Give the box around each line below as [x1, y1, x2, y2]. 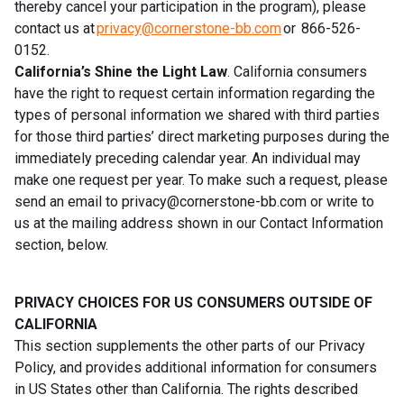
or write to [307, 192, 374, 210]
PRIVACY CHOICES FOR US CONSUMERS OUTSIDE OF [14, 293, 372, 311]
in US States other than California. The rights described [14, 380, 358, 398]
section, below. [14, 235, 108, 253]
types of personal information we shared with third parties [14, 106, 380, 124]
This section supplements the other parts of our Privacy [14, 336, 365, 354]
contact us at [14, 19, 96, 37]
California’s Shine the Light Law [14, 62, 227, 80]
